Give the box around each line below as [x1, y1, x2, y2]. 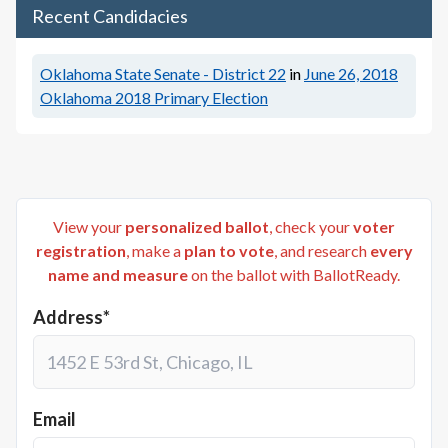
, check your [269, 217, 350, 236]
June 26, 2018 [304, 64, 398, 83]
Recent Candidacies [32, 5, 188, 27]
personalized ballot [125, 217, 269, 236]
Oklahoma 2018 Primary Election [40, 88, 268, 107]
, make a [125, 241, 181, 260]
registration [35, 241, 126, 260]
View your [53, 217, 125, 236]
